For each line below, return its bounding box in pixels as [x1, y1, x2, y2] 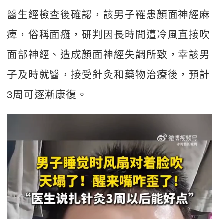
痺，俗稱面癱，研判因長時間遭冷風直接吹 [6, 26, 211, 42]
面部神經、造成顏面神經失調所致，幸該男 [6, 46, 211, 62]
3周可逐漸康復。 [6, 87, 88, 102]
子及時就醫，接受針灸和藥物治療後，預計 [6, 66, 211, 82]
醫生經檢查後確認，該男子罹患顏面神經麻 [6, 6, 211, 22]
